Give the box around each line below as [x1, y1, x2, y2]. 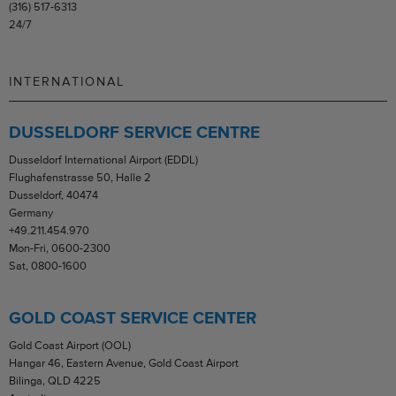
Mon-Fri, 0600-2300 [9, 240, 110, 255]
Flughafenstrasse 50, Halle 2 [9, 170, 151, 184]
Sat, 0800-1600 [9, 258, 87, 272]
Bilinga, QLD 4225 [9, 373, 101, 387]
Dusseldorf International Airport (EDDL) [9, 152, 198, 166]
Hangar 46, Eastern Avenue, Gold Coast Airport [9, 355, 239, 369]
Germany [9, 205, 53, 219]
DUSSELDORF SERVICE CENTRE [9, 122, 260, 141]
